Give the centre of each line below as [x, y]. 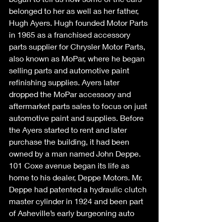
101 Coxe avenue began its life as [70, 165]
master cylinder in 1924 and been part [77, 201]
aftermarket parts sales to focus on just [79, 106]
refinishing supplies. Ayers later [65, 82]
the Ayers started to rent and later [69, 129]
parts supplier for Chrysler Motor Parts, [78, 46]
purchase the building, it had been [70, 141]
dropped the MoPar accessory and [71, 94]
